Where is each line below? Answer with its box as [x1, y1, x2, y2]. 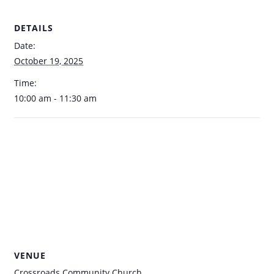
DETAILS [14, 22, 53, 34]
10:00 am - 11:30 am [14, 92, 97, 105]
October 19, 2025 [14, 55, 83, 67]
